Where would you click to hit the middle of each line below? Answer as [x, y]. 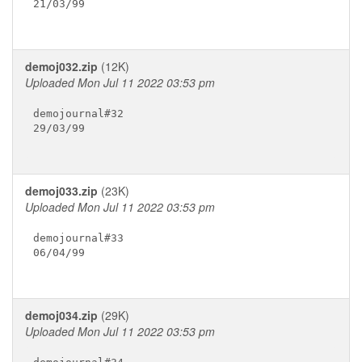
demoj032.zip [61, 66]
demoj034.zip [61, 315]
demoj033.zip [61, 191]
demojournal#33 [78, 238]
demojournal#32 [78, 113]
